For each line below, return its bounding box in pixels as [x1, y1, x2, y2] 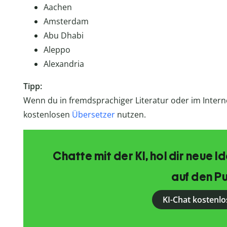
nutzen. [115, 109, 146, 121]
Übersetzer [71, 109, 115, 121]
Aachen [43, 2, 72, 13]
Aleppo [43, 44, 70, 56]
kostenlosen [23, 109, 72, 121]
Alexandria [43, 58, 84, 70]
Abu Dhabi [43, 30, 84, 42]
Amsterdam [43, 16, 89, 27]
